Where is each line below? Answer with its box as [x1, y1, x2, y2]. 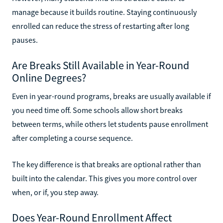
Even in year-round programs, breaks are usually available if [12, 91, 211, 101]
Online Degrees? [12, 70, 86, 85]
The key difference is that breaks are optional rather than [12, 159, 201, 169]
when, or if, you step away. [12, 187, 99, 197]
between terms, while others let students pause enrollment [12, 118, 208, 129]
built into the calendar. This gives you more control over [12, 173, 197, 183]
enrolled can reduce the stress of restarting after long [12, 20, 189, 31]
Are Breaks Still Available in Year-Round [12, 58, 189, 72]
